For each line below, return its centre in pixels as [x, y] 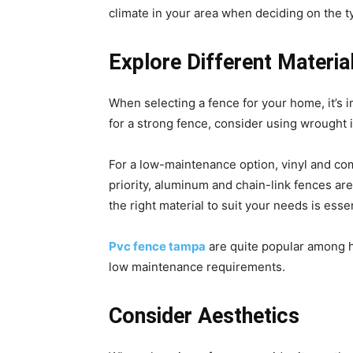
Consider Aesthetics [204, 316]
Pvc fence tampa [157, 246]
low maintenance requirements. [197, 267]
